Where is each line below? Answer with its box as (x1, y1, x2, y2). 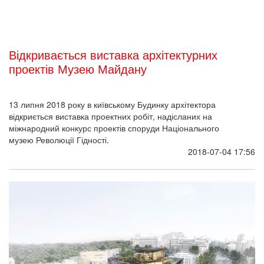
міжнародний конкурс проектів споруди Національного (9, 122, 219, 134)
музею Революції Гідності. (9, 134, 111, 146)
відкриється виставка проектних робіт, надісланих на (9, 110, 212, 123)
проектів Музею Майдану (9, 60, 147, 78)
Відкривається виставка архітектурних (9, 46, 217, 64)
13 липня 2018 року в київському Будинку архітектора (9, 98, 216, 111)
